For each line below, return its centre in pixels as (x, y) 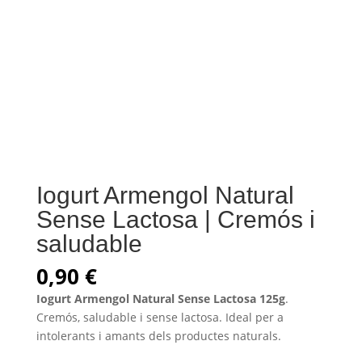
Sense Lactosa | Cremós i (175, 219)
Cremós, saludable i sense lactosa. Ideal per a (160, 317)
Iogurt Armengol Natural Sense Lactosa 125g (160, 298)
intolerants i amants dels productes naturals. (158, 335)
